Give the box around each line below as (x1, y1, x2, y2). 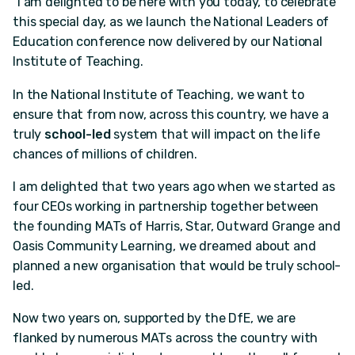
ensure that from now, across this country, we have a (13, 106, 329, 122)
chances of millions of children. (13, 146, 197, 162)
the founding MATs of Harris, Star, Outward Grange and (13, 218, 341, 234)
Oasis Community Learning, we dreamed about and (13, 238, 316, 254)
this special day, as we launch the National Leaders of (13, 14, 330, 30)
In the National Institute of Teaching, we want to (13, 86, 305, 102)
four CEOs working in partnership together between (13, 198, 319, 214)
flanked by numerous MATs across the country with (13, 330, 319, 345)
